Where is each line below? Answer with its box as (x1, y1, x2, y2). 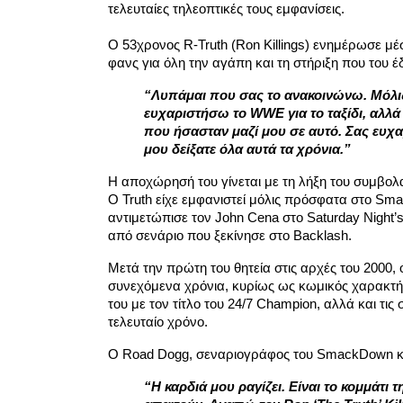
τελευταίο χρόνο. (107, 314, 208, 330)
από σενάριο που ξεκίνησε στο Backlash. (107, 228, 352, 244)
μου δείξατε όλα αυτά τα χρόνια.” (143, 141, 351, 157)
